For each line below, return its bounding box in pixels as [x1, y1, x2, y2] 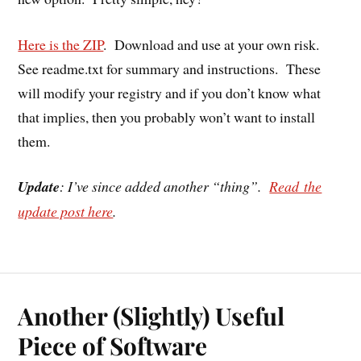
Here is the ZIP [18, 34, 104, 54]
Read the [269, 176, 322, 197]
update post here [18, 201, 114, 222]
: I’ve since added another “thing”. [60, 176, 270, 197]
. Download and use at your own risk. [103, 34, 325, 54]
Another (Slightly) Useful [18, 300, 285, 332]
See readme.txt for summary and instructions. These [18, 58, 322, 78]
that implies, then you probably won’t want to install [18, 106, 316, 127]
